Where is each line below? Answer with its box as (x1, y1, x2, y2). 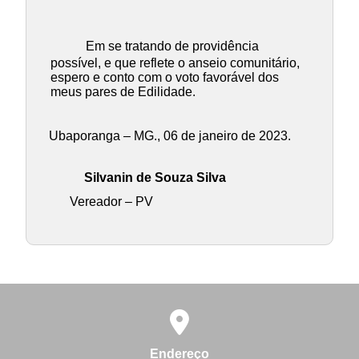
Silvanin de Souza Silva (83, 170, 226, 184)
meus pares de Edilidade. (50, 85, 196, 99)
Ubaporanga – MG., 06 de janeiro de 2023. (48, 128, 291, 143)
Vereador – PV (69, 194, 153, 208)
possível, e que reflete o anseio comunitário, (50, 56, 300, 71)
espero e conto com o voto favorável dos (50, 71, 279, 85)
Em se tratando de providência (85, 39, 259, 54)
